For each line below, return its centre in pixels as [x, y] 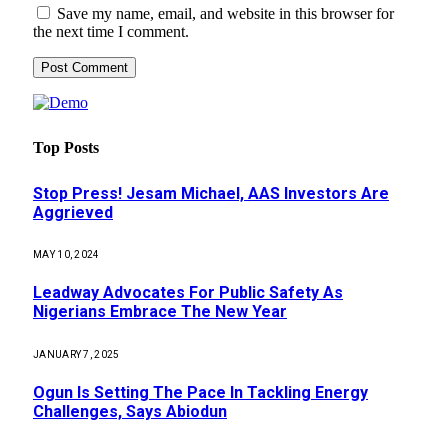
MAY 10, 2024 [66, 255]
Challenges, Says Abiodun [130, 411]
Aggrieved [73, 212]
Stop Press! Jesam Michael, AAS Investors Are [211, 193]
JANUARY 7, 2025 [76, 354]
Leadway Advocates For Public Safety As [188, 293]
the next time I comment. [111, 32]
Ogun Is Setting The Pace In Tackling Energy [200, 392]
